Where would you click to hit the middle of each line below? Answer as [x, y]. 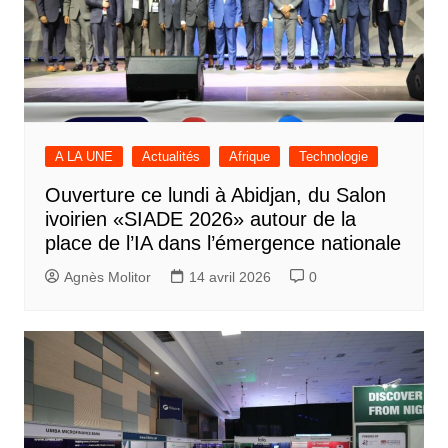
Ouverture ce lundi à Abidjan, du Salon [215, 195]
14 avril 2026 [229, 277]
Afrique [249, 157]
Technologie [333, 157]
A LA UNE [83, 157]
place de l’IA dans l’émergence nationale [222, 243]
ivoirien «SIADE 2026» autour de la [200, 219]
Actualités [170, 157]
